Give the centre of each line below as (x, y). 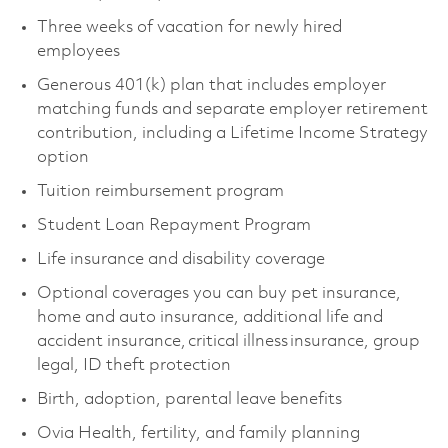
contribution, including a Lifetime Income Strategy (232, 133)
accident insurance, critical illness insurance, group (228, 341)
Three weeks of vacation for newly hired (189, 27)
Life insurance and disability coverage (184, 259)
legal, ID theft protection (135, 365)
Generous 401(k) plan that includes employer (211, 85)
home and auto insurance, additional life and (209, 317)
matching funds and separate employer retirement (232, 109)
